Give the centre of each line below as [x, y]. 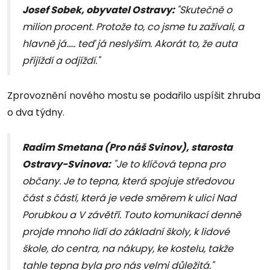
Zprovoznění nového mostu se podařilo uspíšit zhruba [134, 96]
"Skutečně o [204, 10]
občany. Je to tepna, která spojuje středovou [128, 181]
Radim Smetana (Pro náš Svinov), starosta [127, 148]
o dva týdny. [36, 113]
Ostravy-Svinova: [67, 165]
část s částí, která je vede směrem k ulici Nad [129, 198]
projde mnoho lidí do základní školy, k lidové [126, 232]
